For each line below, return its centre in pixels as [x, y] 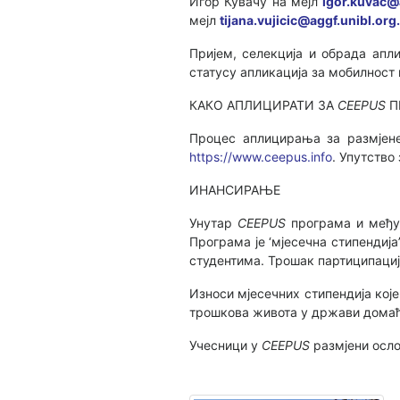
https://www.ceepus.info [260, 157]
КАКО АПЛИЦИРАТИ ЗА [263, 105]
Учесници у [225, 345]
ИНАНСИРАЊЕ [234, 190]
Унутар [213, 223]
